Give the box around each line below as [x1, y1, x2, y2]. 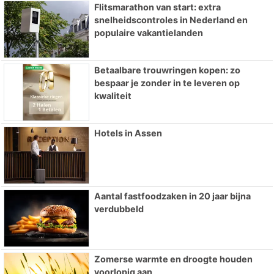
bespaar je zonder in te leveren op [94, 78, 240, 89]
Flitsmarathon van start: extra [94, 2, 221, 13]
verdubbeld [94, 203, 144, 214]
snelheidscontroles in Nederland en [94, 15, 248, 26]
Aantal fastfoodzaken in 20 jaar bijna [94, 190, 251, 201]
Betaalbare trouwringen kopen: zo [94, 65, 240, 76]
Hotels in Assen [94, 128, 162, 139]
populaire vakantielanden [94, 28, 203, 39]
